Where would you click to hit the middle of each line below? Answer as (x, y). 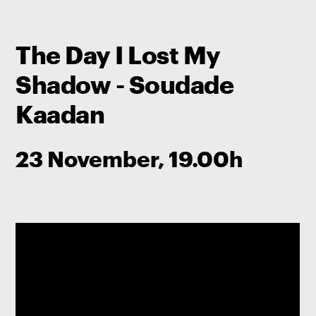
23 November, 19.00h (129, 158)
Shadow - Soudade (125, 84)
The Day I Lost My (118, 55)
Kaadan (60, 114)
